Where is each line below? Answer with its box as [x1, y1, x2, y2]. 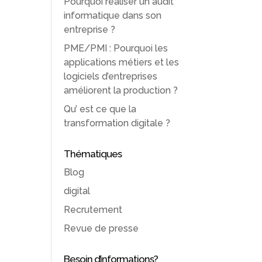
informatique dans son [64, 9, 162, 21]
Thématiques [64, 147, 122, 160]
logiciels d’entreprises [64, 70, 158, 82]
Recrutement [64, 204, 123, 215]
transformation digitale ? [64, 117, 171, 129]
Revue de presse [64, 222, 139, 234]
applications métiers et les [64, 56, 180, 68]
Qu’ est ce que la [64, 103, 137, 115]
